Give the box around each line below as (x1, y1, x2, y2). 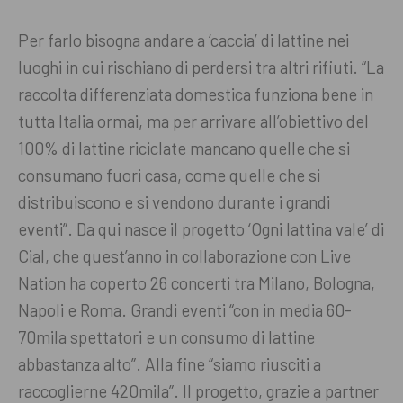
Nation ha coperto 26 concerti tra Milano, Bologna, (18, 273, 375, 294)
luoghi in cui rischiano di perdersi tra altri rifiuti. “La (18, 57, 384, 78)
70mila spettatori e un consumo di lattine (18, 327, 315, 348)
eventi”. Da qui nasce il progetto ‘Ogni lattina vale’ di (18, 219, 384, 240)
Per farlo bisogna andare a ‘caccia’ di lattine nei (18, 30, 349, 51)
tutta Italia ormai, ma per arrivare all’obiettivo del (18, 111, 369, 132)
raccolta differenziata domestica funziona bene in (18, 84, 373, 105)
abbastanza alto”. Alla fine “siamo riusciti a (18, 354, 321, 375)
